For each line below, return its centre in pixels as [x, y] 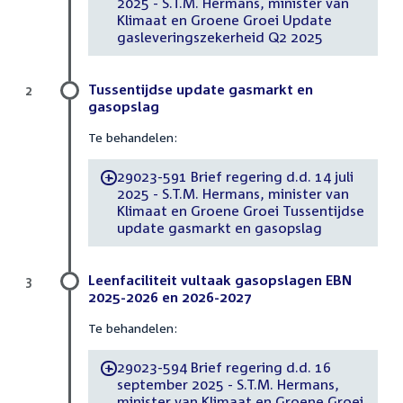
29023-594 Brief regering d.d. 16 [224, 367]
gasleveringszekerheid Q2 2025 [219, 37]
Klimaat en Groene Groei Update [224, 20]
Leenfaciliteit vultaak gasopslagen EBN [220, 279]
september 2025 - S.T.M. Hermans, [228, 385]
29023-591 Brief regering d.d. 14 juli [235, 177]
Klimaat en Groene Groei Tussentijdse [240, 211]
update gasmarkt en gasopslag [219, 228]
